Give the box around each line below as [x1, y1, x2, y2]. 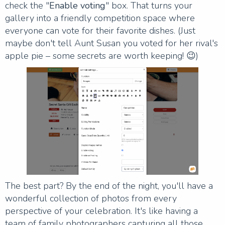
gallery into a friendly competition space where [5, 12, 195, 24]
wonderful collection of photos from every [5, 192, 177, 204]
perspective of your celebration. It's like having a [5, 204, 198, 217]
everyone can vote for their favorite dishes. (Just [5, 24, 195, 37]
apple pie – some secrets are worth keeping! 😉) [5, 49, 198, 62]
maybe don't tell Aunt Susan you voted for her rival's [5, 37, 218, 49]
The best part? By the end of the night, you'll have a [5, 179, 213, 192]
